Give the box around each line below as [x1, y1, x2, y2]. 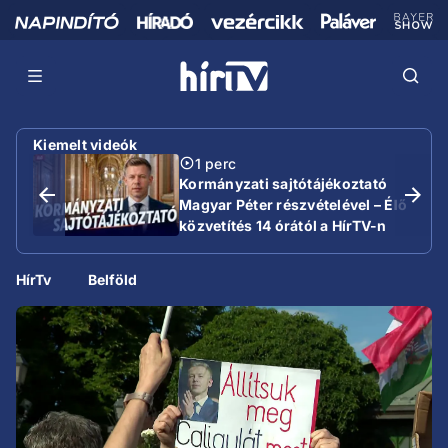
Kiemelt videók [33, 135, 138, 153]
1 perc [195, 154, 236, 172]
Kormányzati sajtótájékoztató [179, 174, 387, 192]
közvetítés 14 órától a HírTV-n [179, 216, 387, 234]
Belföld [88, 271, 138, 288]
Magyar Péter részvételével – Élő [179, 195, 407, 213]
